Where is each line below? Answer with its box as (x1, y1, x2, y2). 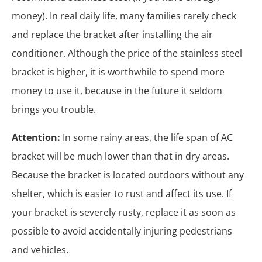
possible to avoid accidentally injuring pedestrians (12, 224, 232, 237)
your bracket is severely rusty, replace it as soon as (12, 205, 236, 219)
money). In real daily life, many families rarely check (12, 9, 236, 22)
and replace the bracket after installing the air (12, 27, 213, 41)
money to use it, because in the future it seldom (12, 84, 222, 97)
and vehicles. (12, 243, 68, 256)
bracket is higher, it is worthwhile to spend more (12, 65, 225, 78)
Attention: (12, 130, 60, 144)
